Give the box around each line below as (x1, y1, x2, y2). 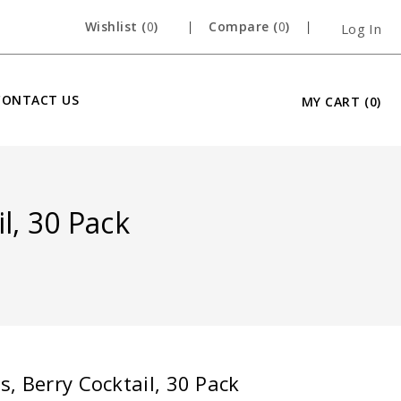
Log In (341, 19, 381, 38)
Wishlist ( (84, 18, 147, 35)
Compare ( (209, 18, 278, 35)
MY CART (301, 92, 361, 110)
